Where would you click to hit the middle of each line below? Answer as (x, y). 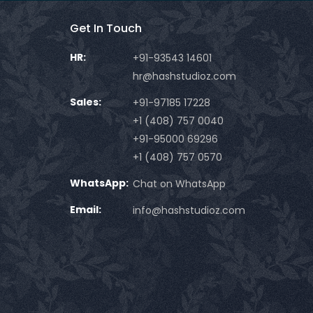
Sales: (86, 102)
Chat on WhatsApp (180, 184)
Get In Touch (106, 28)
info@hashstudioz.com (189, 210)
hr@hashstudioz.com (185, 76)
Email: (86, 210)
